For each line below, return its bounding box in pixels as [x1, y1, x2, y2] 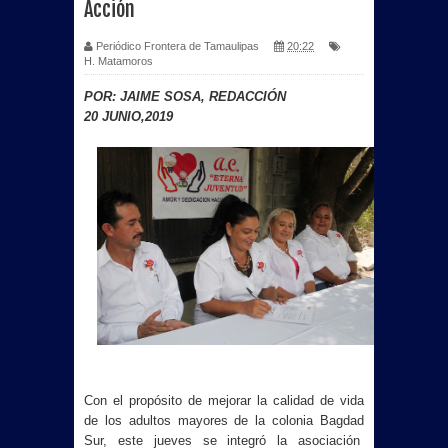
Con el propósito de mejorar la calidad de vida [84, 393, 364, 409]
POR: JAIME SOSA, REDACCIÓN [84, 89, 290, 104]
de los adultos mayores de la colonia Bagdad [84, 413, 364, 429]
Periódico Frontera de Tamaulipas [96, 40, 259, 52]
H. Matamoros [84, 55, 153, 67]
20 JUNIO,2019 [84, 109, 173, 124]
